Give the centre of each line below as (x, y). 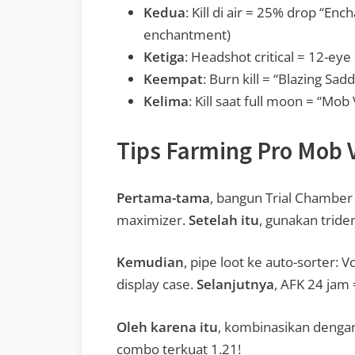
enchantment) (187, 35)
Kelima (166, 101)
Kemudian (150, 262)
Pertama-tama (163, 197)
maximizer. (153, 219)
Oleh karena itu (167, 326)
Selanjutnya (235, 284)
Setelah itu (224, 219)
